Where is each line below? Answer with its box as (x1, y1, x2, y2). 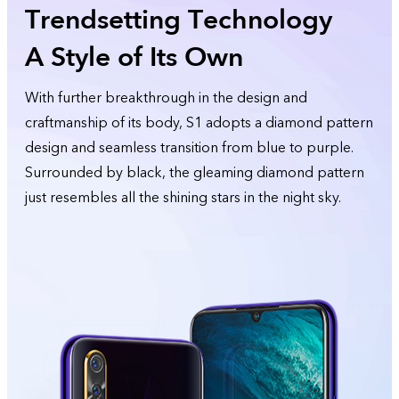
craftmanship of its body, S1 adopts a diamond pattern (25, 113, 373, 133)
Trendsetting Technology (25, 2, 332, 38)
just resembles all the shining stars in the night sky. (25, 188, 341, 208)
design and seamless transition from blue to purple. (25, 138, 354, 158)
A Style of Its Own (25, 39, 243, 76)
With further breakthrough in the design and (25, 88, 307, 108)
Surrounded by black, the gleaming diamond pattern (25, 163, 364, 183)
